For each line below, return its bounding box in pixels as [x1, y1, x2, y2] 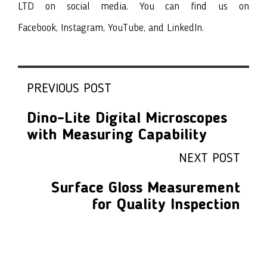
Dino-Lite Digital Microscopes [27, 111, 227, 127]
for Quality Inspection [92, 197, 240, 213]
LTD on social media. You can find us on [18, 1, 249, 13]
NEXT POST [179, 152, 240, 166]
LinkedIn [167, 23, 202, 34]
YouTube [108, 23, 144, 34]
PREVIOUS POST [27, 82, 111, 96]
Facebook [18, 23, 56, 34]
